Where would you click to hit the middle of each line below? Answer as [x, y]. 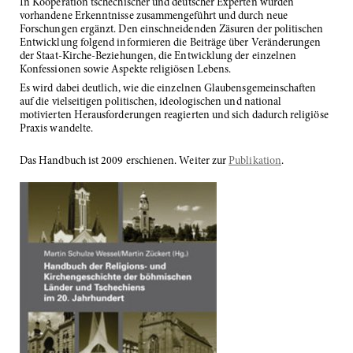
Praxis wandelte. [57, 130]
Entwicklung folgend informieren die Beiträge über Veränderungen [171, 44]
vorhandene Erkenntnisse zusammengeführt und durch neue [154, 17]
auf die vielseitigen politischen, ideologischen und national [151, 103]
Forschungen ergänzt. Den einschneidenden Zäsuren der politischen [172, 30]
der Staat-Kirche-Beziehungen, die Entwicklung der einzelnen [158, 57]
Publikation [255, 162]
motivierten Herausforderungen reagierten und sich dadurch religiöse [174, 116]
